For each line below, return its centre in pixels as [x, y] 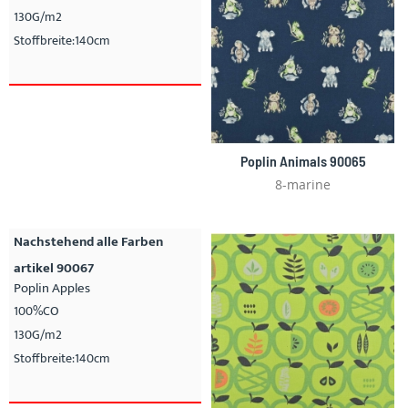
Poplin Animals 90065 [303, 160]
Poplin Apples [52, 288]
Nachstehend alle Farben [88, 241]
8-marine [303, 184]
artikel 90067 [54, 268]
